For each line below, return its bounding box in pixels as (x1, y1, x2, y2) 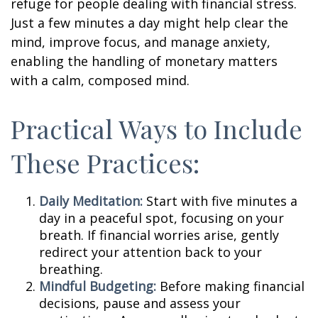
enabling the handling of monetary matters (11, 53, 278, 70)
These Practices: (11, 146, 199, 180)
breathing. (39, 261, 103, 278)
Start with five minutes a (143, 192, 297, 209)
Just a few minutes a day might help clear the (11, 14, 288, 31)
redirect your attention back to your (39, 243, 262, 261)
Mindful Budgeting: (39, 278, 156, 295)
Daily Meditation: (39, 192, 143, 209)
